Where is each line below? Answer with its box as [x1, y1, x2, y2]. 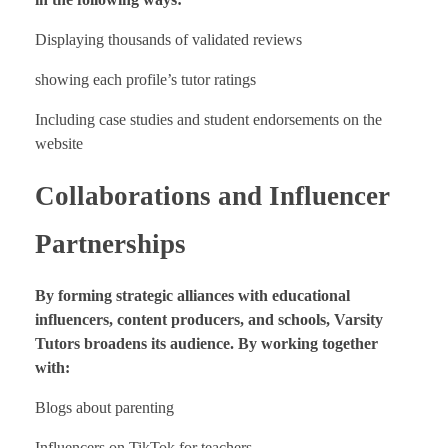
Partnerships [35, 228, 186, 259]
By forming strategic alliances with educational [35, 286, 350, 304]
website [35, 134, 83, 152]
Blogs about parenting [35, 398, 174, 416]
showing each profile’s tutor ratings [35, 70, 256, 88]
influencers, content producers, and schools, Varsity [35, 310, 383, 328]
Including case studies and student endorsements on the [35, 110, 382, 128]
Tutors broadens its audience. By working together [35, 334, 378, 352]
